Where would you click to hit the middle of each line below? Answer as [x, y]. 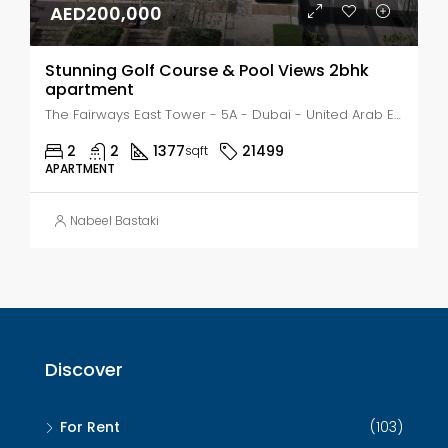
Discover [84, 369]
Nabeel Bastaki [114, 220]
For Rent [90, 427]
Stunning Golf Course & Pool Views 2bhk [207, 70]
